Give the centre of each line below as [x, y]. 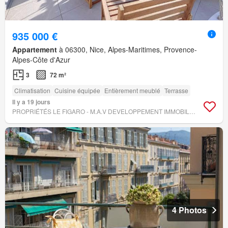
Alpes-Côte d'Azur [41, 59]
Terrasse [176, 90]
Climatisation [32, 90]
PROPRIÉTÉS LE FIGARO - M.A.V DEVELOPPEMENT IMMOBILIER [192, 111]
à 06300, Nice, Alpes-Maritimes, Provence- [127, 49]
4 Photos [189, 210]
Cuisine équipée [77, 90]
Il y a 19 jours [31, 102]
